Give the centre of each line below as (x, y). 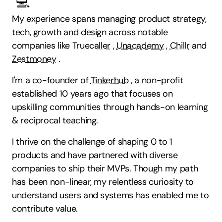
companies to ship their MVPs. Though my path (105, 168)
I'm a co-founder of (51, 80)
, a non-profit (157, 80)
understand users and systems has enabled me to (111, 195)
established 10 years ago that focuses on (92, 94)
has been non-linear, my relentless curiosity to (103, 182)
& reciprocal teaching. (55, 120)
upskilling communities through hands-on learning (110, 107)
